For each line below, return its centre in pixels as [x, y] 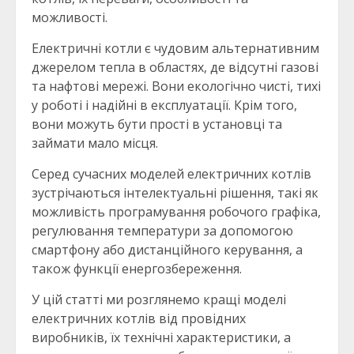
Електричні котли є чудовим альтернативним [175, 49]
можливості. [70, 18]
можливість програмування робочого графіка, [176, 212]
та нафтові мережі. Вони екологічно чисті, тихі [176, 87]
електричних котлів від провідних [139, 319]
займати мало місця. [95, 143]
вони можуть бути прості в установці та [157, 124]
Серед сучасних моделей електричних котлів [171, 174]
